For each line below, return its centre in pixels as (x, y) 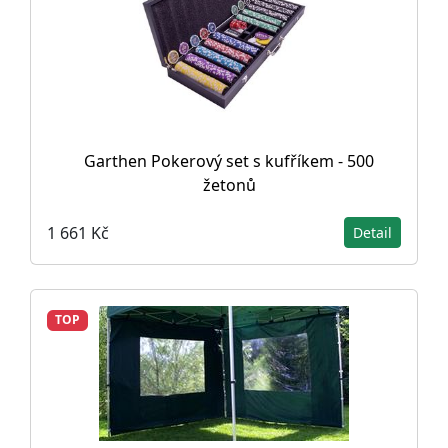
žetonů (229, 185)
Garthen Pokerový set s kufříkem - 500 (229, 161)
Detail (372, 233)
